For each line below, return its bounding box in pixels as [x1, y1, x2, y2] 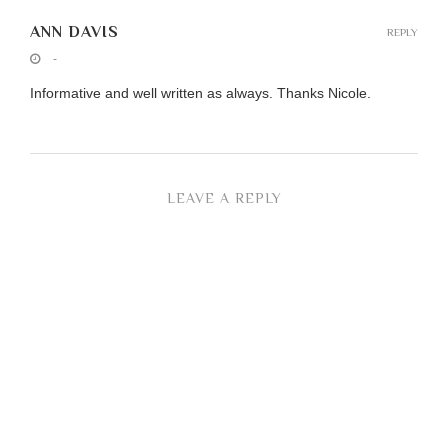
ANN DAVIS [30, 23, 119, 42]
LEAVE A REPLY [166, 190, 282, 207]
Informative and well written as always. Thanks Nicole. [30, 85, 371, 102]
